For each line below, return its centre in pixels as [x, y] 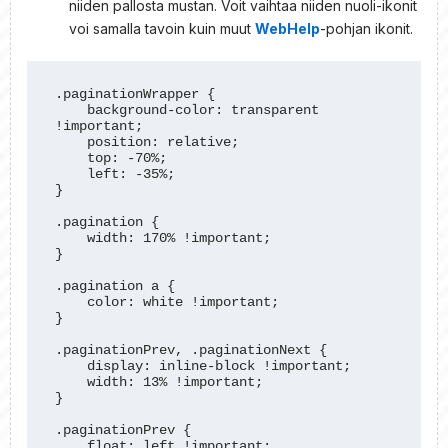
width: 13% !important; [71, 382]
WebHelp [287, 28]
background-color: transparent [71, 110]
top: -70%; [71, 158]
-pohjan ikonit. [366, 28]
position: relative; [71, 142]
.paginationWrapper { [135, 94]
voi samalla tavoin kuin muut [162, 28]
